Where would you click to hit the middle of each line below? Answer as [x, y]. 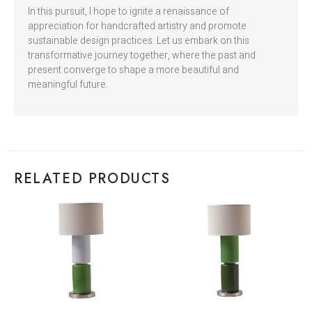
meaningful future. [68, 85]
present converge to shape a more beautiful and [133, 70]
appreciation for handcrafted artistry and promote [137, 26]
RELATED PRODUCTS [92, 179]
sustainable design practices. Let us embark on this [139, 41]
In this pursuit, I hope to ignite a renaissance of [128, 12]
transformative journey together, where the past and [142, 56]
